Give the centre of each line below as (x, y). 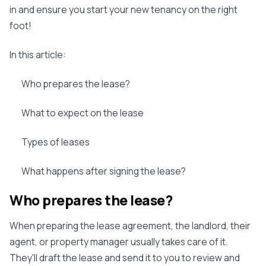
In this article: (38, 55)
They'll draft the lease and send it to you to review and (125, 258)
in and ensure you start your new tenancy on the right (123, 9)
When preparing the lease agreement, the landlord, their (130, 226)
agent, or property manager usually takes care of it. (118, 242)
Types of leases (56, 142)
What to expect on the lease (83, 113)
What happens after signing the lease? (104, 171)
